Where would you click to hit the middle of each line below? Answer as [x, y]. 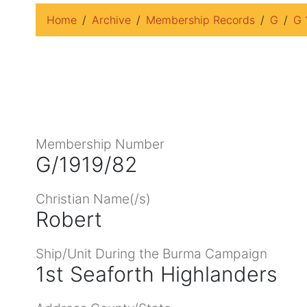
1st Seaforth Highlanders [157, 274]
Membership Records [200, 20]
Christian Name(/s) [93, 198]
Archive [111, 20]
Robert [69, 219]
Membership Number [100, 144]
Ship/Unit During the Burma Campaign [151, 253]
